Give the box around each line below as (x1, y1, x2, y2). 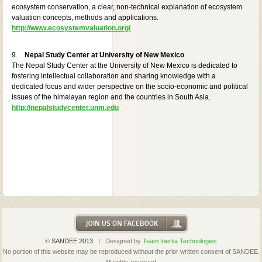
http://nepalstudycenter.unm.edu (12, 103, 119, 112)
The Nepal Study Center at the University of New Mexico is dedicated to (12, 61, 240, 70)
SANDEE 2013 (51, 237, 93, 244)
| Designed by (93, 237, 143, 244)
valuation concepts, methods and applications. (12, 13, 159, 22)
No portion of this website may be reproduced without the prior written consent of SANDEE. (2, 247, 260, 255)
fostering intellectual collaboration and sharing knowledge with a (12, 71, 218, 80)
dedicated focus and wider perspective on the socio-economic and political (12, 82, 249, 91)
